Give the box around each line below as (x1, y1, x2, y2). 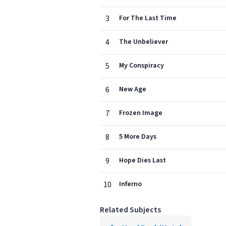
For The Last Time (119, 13, 177, 23)
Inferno (119, 179, 142, 189)
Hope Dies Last (119, 155, 166, 165)
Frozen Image (119, 108, 162, 118)
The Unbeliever (119, 37, 168, 47)
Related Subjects (100, 204, 161, 215)
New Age (119, 84, 146, 94)
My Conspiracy (119, 61, 164, 71)
